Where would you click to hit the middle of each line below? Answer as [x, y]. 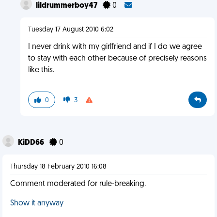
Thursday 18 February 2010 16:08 [58, 167]
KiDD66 [32, 143]
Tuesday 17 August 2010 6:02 [70, 30]
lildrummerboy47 [67, 6]
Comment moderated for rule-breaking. [78, 184]
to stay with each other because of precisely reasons [117, 59]
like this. [41, 70]
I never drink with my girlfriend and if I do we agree [115, 47]
